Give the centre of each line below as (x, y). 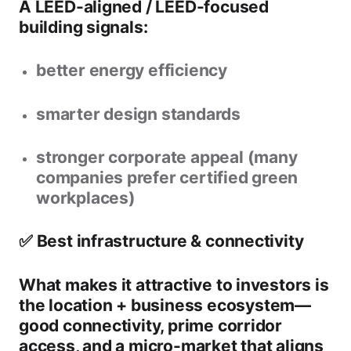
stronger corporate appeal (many (167, 157)
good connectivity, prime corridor (151, 325)
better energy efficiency (132, 71)
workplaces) (86, 197)
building (51, 27)
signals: (115, 27)
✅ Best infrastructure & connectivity (161, 241)
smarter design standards (138, 114)
